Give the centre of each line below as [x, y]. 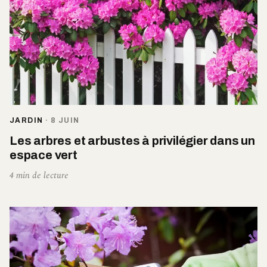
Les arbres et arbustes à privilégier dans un [132, 141]
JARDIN [27, 121]
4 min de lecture [39, 176]
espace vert [44, 155]
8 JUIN [65, 121]
